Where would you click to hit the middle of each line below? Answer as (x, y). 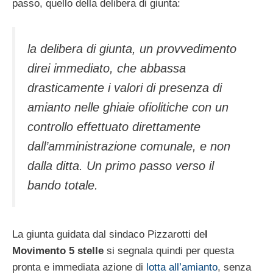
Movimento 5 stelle (58, 250)
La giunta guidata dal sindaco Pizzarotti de (108, 234)
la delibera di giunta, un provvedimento (132, 49)
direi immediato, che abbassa (107, 69)
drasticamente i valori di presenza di (125, 88)
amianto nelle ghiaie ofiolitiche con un (128, 108)
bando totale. (63, 186)
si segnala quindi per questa (169, 250)
